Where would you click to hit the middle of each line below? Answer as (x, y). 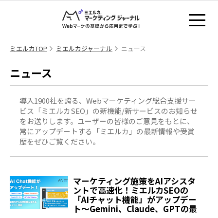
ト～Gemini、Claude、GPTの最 (135, 209)
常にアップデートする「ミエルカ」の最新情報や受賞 (107, 131)
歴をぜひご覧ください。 (60, 142)
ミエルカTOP (28, 48)
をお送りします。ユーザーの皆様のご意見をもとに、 (107, 121)
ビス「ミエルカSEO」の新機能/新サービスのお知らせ (109, 111)
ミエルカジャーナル (84, 48)
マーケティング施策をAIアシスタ (134, 181)
